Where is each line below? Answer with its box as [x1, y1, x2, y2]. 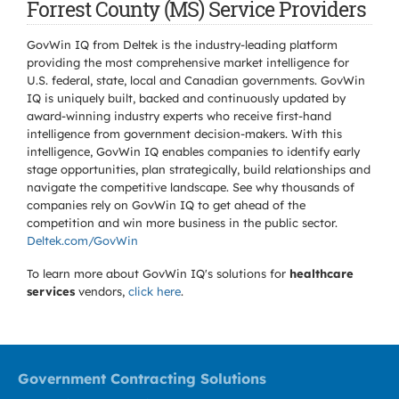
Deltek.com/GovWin [27, 233, 138, 248]
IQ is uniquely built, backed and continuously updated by [27, 91, 346, 105]
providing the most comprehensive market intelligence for [27, 55, 349, 69]
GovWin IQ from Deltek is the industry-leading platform [27, 37, 338, 52]
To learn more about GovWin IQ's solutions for [27, 266, 289, 281]
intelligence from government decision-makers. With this [27, 126, 342, 141]
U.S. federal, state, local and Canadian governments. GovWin [27, 73, 365, 87]
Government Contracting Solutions [18, 370, 266, 387]
